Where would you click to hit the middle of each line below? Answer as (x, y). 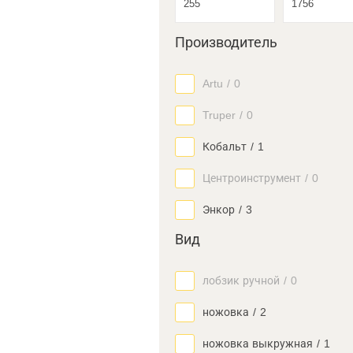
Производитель (226, 43)
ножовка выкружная (258, 344)
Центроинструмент (252, 178)
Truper (219, 115)
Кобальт (225, 147)
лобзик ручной (241, 281)
